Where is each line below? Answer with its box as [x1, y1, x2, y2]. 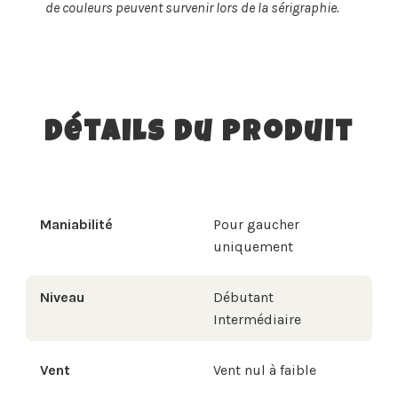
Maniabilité [40, 216, 113, 234]
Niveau [40, 289, 84, 306]
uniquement [213, 238, 293, 256]
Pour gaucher [213, 216, 299, 234]
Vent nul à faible [213, 362, 316, 379]
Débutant [213, 289, 274, 306]
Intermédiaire [213, 311, 301, 329]
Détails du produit [44, 119, 354, 149]
